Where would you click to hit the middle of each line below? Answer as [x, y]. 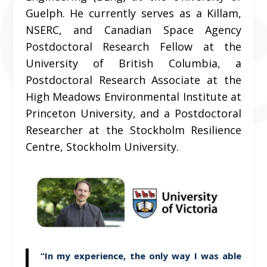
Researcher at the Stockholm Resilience [133, 130]
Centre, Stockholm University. [102, 147]
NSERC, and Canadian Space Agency [133, 30]
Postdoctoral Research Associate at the [133, 80]
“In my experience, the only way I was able [141, 256]
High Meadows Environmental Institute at [133, 97]
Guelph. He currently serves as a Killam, [133, 13]
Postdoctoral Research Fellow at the [133, 47]
